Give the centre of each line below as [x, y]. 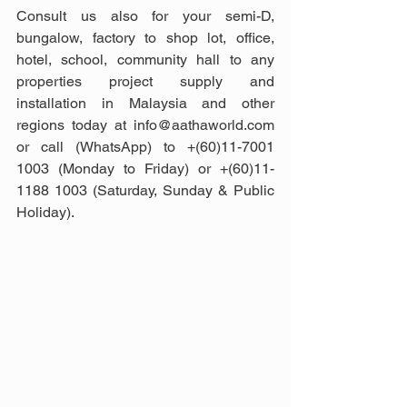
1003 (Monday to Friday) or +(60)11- [145, 168]
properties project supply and [145, 81]
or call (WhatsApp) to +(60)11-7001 [145, 146]
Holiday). [45, 212]
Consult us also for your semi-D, [145, 15]
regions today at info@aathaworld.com [145, 124]
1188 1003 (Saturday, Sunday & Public [145, 190]
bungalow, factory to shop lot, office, [145, 37]
